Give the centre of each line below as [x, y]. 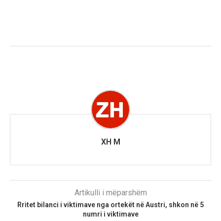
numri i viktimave [110, 214]
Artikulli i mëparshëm [110, 193]
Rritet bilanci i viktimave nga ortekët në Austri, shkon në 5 [110, 205]
